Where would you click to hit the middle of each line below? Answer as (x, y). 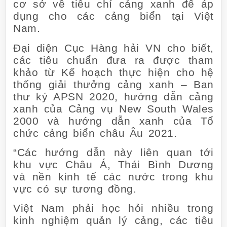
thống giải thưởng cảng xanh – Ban (113, 84)
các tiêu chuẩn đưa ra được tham (113, 60)
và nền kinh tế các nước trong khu (113, 177)
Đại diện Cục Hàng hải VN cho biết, (113, 48)
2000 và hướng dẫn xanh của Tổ (113, 121)
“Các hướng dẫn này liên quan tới (113, 153)
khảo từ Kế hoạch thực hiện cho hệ (113, 72)
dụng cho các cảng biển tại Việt (113, 16)
